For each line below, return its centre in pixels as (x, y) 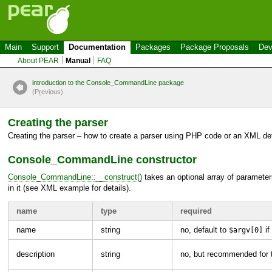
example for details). (94, 188)
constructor (165, 160)
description (36, 254)
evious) (52, 92)
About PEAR (39, 61)
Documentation (97, 47)
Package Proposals (215, 47)
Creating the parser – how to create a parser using (97, 136)
